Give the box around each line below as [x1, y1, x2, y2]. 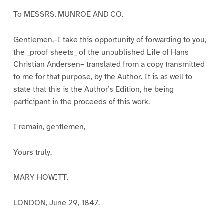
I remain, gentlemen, [13, 122, 85, 132]
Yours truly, [13, 147, 52, 158]
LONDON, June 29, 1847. [13, 197, 100, 208]
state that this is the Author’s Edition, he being [13, 84, 174, 95]
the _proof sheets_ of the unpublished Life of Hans [13, 47, 189, 57]
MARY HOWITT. [13, 172, 68, 182]
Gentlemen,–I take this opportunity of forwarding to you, [13, 35, 206, 45]
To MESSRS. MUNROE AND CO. [13, 9, 123, 20]
